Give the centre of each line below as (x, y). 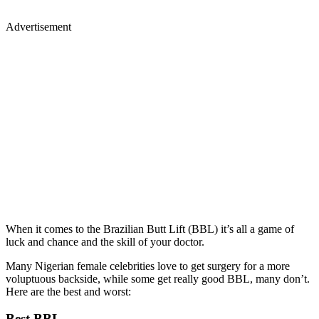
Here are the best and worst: (68, 291)
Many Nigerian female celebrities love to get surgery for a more (148, 266)
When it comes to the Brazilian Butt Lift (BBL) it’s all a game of (150, 229)
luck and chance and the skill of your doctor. (105, 241)
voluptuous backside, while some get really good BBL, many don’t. (158, 278)
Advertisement (38, 26)
